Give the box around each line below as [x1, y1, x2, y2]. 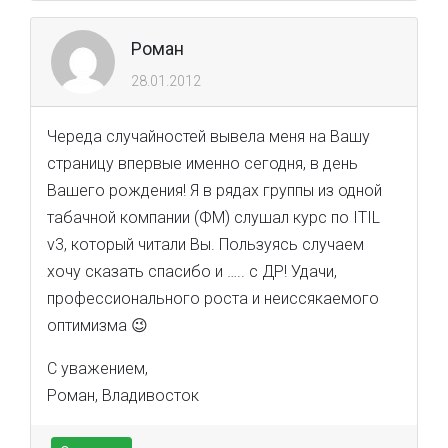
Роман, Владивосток [47, 386, 199, 405]
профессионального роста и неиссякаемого [47, 289, 379, 308]
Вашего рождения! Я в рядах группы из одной [47, 181, 382, 200]
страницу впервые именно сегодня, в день [47, 154, 358, 173]
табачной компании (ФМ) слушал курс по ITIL [47, 208, 380, 227]
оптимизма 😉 [47, 316, 148, 335]
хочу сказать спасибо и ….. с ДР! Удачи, [47, 262, 337, 281]
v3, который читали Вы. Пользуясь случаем [47, 235, 364, 254]
